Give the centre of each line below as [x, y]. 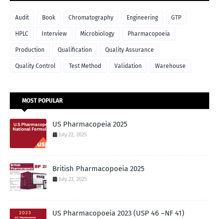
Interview [54, 34]
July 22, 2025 [73, 135]
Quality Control [35, 66]
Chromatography [91, 18]
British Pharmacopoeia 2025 [99, 169]
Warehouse [170, 66]
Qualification [75, 50]
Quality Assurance [130, 50]
